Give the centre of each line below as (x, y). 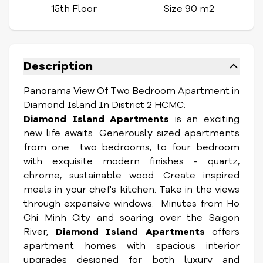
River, (40, 232)
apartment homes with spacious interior (131, 246)
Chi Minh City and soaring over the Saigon (131, 218)
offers (222, 232)
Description (58, 66)
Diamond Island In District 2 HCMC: (104, 105)
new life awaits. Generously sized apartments (131, 133)
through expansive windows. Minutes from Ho (131, 204)
